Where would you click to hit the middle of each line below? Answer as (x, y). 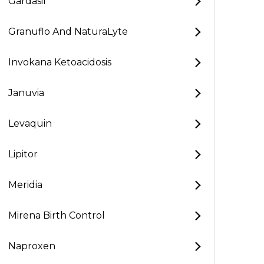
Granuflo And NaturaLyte (68, 32)
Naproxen (32, 246)
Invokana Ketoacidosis (60, 62)
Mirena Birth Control (57, 215)
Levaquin (30, 123)
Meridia (25, 185)
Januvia (26, 93)
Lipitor (23, 154)
